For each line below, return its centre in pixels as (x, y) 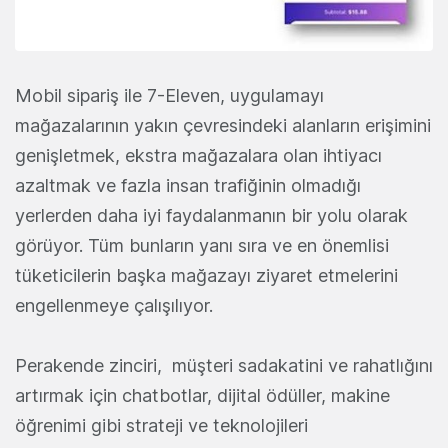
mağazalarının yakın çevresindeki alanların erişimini (223, 125)
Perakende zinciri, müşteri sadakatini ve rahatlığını (224, 365)
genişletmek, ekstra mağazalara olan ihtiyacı (198, 155)
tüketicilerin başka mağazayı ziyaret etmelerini (206, 275)
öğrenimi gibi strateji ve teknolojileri (161, 425)
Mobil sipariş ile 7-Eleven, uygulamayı (169, 95)
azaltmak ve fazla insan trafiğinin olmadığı (188, 185)
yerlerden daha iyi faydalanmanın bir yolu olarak (211, 215)
